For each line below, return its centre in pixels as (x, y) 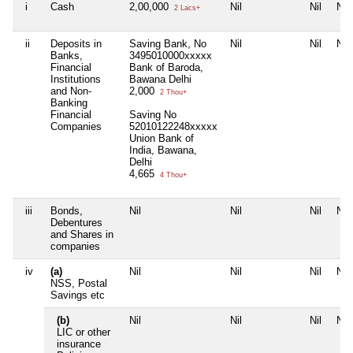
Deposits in (76, 44)
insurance (79, 344)
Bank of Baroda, (166, 68)
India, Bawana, (163, 150)
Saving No (153, 115)
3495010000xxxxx (171, 56)
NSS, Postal (79, 284)
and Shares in (82, 235)
